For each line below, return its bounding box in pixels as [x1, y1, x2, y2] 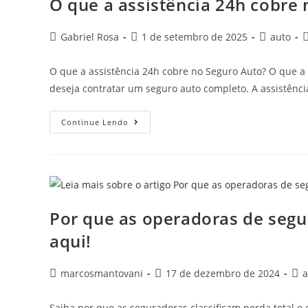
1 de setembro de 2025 [142, 30, 247, 43]
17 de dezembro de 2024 [166, 267, 280, 280]
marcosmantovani [60, 267, 143, 280]
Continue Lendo [61, 116, 129, 127]
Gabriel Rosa [60, 30, 119, 43]
